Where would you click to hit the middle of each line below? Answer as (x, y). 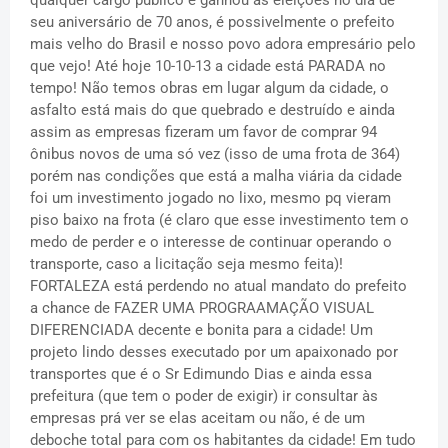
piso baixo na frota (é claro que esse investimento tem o (219, 219)
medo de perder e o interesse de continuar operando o (211, 241)
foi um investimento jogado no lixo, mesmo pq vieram (210, 197)
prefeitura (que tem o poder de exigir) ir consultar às (204, 395)
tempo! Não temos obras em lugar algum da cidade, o (209, 87)
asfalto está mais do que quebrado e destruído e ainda (212, 109)
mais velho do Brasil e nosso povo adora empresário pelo (223, 43)
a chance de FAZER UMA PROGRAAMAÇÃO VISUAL (202, 307)
